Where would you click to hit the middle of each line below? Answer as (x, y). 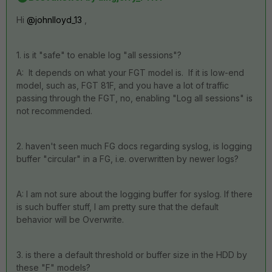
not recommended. (54, 111)
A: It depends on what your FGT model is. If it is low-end (130, 73)
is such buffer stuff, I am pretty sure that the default (117, 207)
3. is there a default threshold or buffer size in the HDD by (132, 255)
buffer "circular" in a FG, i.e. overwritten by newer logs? (127, 159)
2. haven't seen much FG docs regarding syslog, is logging (134, 146)
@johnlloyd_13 (54, 20)
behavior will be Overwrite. (70, 219)
